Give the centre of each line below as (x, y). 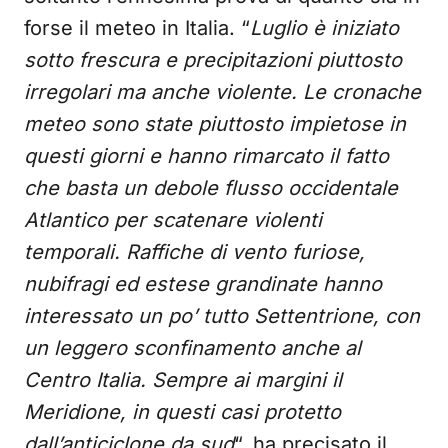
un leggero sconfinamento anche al (192, 348)
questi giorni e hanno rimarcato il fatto (206, 156)
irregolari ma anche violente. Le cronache (222, 92)
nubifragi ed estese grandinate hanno (203, 284)
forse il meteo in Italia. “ (137, 28)
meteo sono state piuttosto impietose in (215, 124)
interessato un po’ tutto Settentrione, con (222, 316)
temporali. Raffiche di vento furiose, (194, 252)
